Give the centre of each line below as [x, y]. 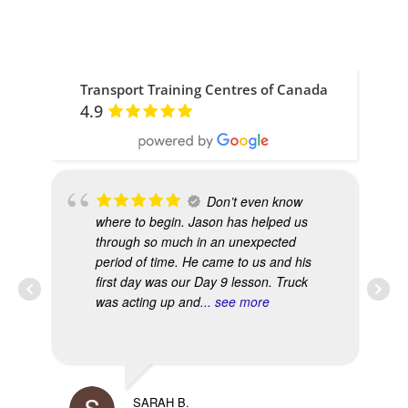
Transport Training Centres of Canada [204, 89]
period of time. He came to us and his [204, 262]
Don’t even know [255, 202]
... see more [235, 302]
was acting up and [148, 302]
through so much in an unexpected [196, 242]
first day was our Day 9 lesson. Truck [202, 282]
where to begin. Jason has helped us [202, 222]
